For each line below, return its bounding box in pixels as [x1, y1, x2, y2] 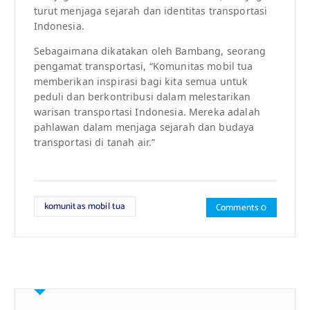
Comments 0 [216, 200, 267, 216]
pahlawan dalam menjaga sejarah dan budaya [33, 120, 255, 134]
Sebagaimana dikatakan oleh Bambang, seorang [33, 44, 266, 58]
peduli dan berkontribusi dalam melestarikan [33, 90, 251, 104]
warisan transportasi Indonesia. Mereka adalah [33, 105, 260, 119]
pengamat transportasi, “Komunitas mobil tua [33, 60, 253, 73]
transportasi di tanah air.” [33, 136, 156, 149]
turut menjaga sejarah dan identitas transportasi [33, 4, 268, 18]
